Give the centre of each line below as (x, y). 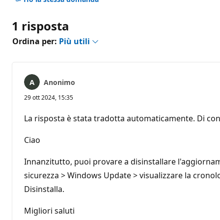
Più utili (75, 41)
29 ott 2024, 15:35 (49, 97)
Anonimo (59, 82)
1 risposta (41, 26)
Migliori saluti (49, 210)
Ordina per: (36, 41)
